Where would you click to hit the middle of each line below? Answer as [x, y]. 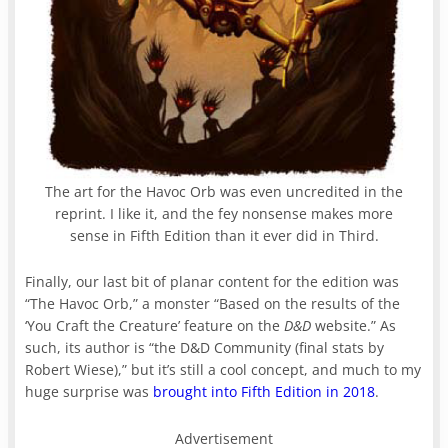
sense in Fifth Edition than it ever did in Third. [224, 235]
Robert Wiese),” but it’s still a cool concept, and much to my [223, 369]
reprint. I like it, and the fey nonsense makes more [224, 213]
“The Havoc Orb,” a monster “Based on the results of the [213, 303]
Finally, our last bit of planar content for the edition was [212, 281]
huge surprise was [89, 391]
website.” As [354, 325]
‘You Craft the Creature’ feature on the [155, 325]
